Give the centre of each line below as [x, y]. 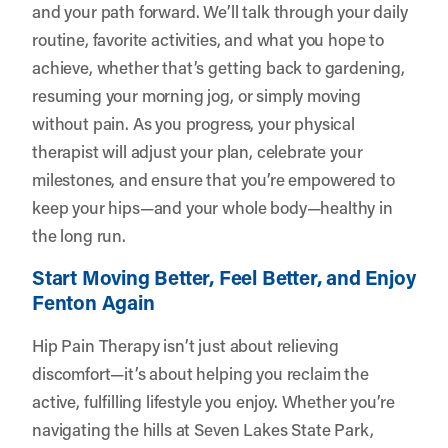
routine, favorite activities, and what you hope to [208, 38]
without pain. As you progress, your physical [193, 122]
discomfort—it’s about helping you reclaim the [200, 372]
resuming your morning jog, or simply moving [197, 94]
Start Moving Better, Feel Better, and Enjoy [224, 276]
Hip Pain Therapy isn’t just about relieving [186, 344]
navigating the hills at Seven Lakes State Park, [203, 428]
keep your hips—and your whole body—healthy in [212, 206]
